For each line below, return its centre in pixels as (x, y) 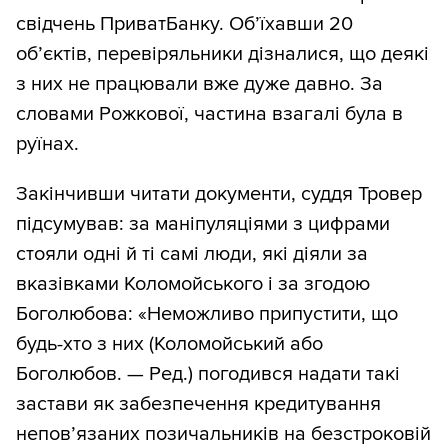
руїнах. (47, 144)
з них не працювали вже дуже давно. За (199, 84)
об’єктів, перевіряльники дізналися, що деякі (222, 54)
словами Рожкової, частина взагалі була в (209, 114)
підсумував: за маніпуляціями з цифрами (203, 224)
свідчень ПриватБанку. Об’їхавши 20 (184, 24)
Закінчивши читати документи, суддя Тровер (219, 194)
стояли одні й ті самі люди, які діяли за (192, 254)
